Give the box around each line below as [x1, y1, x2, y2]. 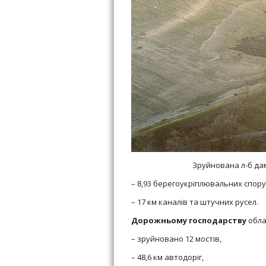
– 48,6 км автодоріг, [131, 252, 204, 263]
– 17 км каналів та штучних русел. [131, 197, 258, 208]
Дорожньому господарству [131, 215, 246, 226]
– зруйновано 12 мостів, [131, 233, 221, 245]
